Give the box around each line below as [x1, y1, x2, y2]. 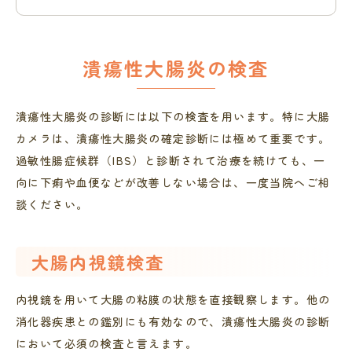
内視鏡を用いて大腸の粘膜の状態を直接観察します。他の [16, 291, 331, 307]
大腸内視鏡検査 [31, 249, 165, 274]
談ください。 [16, 196, 89, 212]
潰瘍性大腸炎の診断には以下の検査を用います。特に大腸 [16, 108, 331, 124]
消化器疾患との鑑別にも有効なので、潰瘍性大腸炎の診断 [16, 313, 331, 329]
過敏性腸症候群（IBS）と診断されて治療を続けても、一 [16, 152, 326, 168]
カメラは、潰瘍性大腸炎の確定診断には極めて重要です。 [16, 130, 331, 146]
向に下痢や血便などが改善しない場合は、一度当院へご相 [16, 174, 331, 190]
